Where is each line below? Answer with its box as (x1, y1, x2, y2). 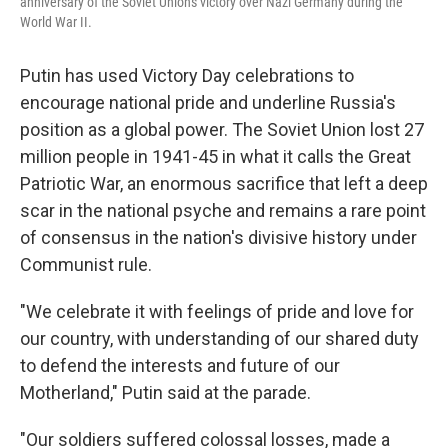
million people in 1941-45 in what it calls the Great (20, 146, 411, 167)
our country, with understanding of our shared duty (20, 328, 419, 349)
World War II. (20, 14, 92, 30)
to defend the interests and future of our (20, 355, 340, 376)
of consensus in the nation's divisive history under (20, 227, 417, 248)
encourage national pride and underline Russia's (20, 92, 396, 113)
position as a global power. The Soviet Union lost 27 (20, 119, 424, 140)
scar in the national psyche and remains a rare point (20, 200, 426, 221)
